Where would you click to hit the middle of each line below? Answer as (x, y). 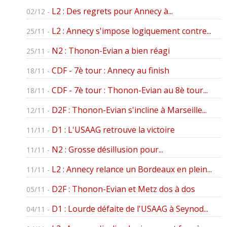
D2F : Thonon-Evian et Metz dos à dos (123, 189)
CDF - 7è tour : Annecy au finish (110, 70)
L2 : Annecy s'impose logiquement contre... (131, 31)
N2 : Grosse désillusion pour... (107, 149)
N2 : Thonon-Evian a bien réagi (110, 50)
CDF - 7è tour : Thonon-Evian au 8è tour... (129, 90)
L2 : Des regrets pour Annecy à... (112, 11)
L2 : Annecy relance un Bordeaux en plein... (131, 169)
